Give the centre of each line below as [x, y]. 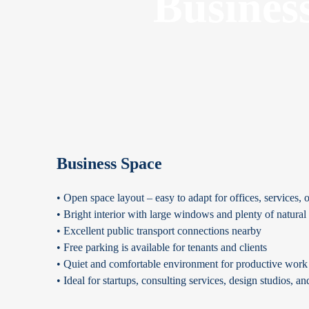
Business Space [109, 163]
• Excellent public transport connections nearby [159, 231]
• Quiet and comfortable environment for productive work [182, 264]
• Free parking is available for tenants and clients [162, 247]
